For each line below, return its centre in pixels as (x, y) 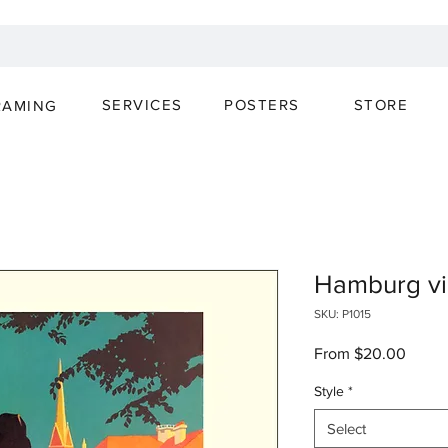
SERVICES (142, 104)
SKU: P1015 (342, 314)
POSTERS (262, 104)
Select (346, 429)
